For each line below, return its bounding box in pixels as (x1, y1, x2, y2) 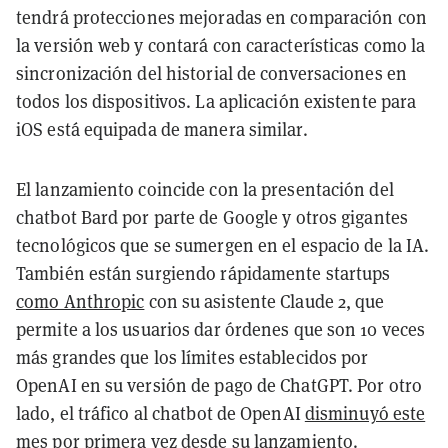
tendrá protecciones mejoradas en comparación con (16, 5, 427, 29)
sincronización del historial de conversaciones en (16, 61, 407, 85)
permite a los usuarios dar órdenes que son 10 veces (16, 317, 426, 341)
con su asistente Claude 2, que (144, 289, 385, 313)
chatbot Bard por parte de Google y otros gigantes (16, 205, 408, 229)
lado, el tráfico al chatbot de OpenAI (16, 401, 305, 425)
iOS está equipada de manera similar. (16, 117, 308, 141)
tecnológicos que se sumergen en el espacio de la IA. (16, 233, 430, 257)
